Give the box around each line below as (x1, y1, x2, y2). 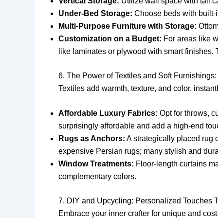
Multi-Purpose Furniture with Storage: (58, 21, 197, 30)
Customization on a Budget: (58, 34, 162, 43)
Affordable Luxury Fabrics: (58, 109, 158, 118)
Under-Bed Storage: (58, 9, 132, 18)
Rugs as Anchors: (58, 134, 125, 143)
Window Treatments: (58, 160, 134, 168)
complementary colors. (58, 172, 136, 181)
